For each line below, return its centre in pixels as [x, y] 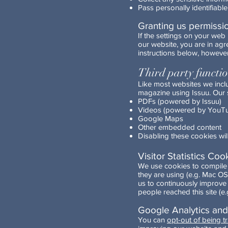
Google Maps [161, 118]
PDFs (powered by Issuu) [180, 101]
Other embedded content [180, 127]
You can [152, 220]
